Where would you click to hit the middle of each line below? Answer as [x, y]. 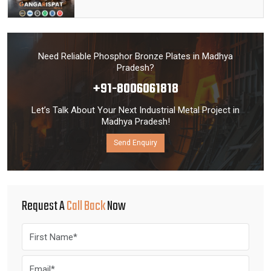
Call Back [86, 207]
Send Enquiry [135, 143]
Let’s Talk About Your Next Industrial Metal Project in [135, 110]
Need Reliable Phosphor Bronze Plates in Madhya [135, 56]
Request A [44, 207]
